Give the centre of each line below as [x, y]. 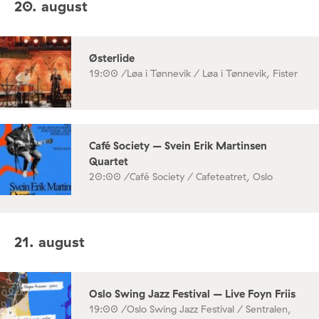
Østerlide [112, 58]
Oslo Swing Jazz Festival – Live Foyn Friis [192, 294]
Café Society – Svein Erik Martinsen [178, 145]
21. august [49, 242]
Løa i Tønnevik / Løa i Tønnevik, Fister [212, 73]
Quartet [109, 161]
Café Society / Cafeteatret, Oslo [201, 176]
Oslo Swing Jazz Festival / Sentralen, [209, 309]
